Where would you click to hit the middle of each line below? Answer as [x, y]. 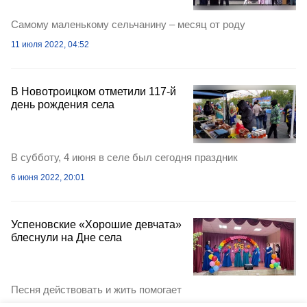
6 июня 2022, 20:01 [48, 177]
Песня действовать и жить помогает [96, 290]
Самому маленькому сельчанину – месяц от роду [128, 25]
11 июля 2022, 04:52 [50, 45]
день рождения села [63, 105]
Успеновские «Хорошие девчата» [96, 224]
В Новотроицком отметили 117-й [94, 92]
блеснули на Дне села [66, 237]
